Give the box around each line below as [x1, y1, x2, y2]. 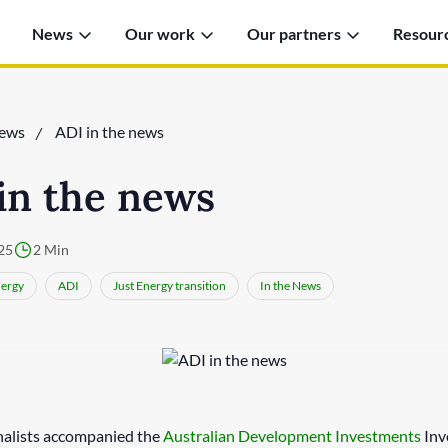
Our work [125, 24, 195, 43]
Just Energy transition [113, 278, 226, 293]
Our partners [247, 24, 341, 43]
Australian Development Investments [163, 425, 421, 445]
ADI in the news [55, 122, 164, 141]
